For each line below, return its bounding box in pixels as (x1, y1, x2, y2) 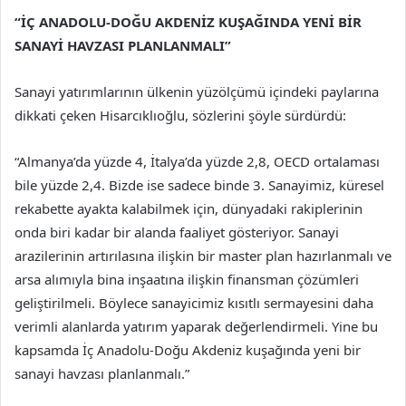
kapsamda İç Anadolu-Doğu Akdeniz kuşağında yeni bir (14, 341, 361, 360)
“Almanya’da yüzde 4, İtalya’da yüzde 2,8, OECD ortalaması (14, 152, 380, 171)
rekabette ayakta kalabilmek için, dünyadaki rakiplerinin (14, 199, 362, 218)
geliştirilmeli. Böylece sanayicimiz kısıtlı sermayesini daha (14, 294, 373, 313)
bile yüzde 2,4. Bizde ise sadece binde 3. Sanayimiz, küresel (14, 176, 384, 195)
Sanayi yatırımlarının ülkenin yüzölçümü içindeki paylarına (14, 82, 379, 101)
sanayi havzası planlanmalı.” (14, 364, 189, 383)
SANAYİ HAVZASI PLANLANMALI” (14, 36, 231, 55)
